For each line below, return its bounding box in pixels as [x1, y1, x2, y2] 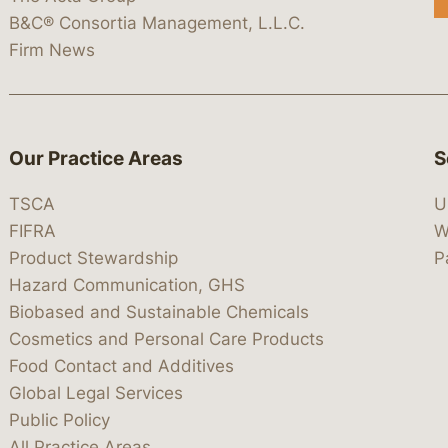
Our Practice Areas [9, 146, 183, 170]
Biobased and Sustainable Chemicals [9, 302, 309, 323]
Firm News [9, 39, 95, 60]
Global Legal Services [9, 383, 183, 404]
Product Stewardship [9, 248, 178, 269]
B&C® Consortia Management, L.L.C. [9, 12, 305, 33]
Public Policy [9, 410, 110, 431]
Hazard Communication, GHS [9, 275, 245, 296]
